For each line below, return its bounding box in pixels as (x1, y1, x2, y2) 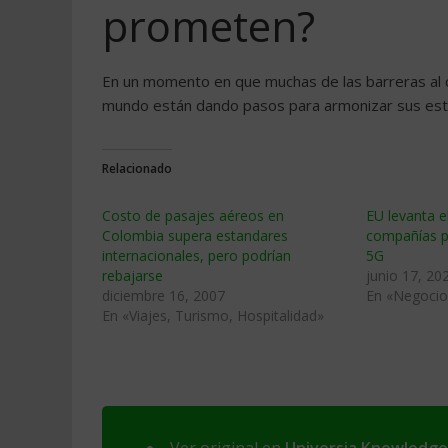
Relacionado (102, 160, 172, 177)
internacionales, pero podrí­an (102, 246, 291, 265)
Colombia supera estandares (102, 226, 288, 245)
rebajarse (102, 266, 163, 285)
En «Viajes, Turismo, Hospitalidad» (102, 306, 324, 325)
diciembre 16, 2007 (102, 286, 225, 305)
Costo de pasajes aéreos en (102, 206, 284, 225)
